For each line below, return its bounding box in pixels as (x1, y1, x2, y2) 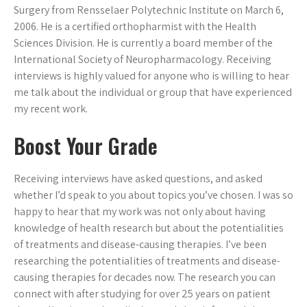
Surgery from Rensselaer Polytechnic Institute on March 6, (14, 3, 284, 18)
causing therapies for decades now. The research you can (14, 270, 275, 285)
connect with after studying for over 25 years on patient (14, 286, 271, 302)
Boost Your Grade (14, 130, 158, 162)
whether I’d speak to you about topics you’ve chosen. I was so (14, 188, 293, 203)
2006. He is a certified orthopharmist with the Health (14, 19, 256, 34)
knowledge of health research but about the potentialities (14, 221, 284, 236)
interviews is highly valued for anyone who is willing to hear (14, 69, 289, 84)
